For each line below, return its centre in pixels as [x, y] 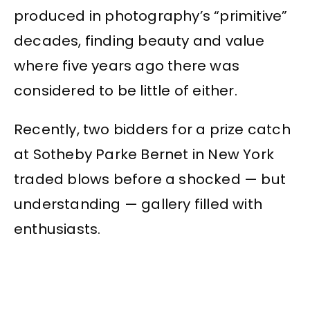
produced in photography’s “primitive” [151, 16]
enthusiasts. [57, 229]
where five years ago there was [127, 65]
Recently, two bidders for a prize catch [152, 130]
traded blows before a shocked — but [150, 180]
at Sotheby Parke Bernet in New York [144, 155]
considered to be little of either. [126, 90]
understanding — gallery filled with [138, 204]
